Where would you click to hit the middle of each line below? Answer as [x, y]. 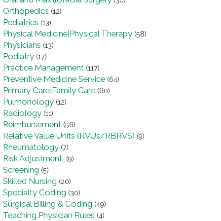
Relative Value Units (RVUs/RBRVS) [69, 136]
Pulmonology [28, 102]
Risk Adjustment [34, 159]
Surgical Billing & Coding [48, 204]
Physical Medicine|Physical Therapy [68, 34]
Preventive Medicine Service [54, 79]
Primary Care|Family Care [49, 91]
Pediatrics [21, 22]
